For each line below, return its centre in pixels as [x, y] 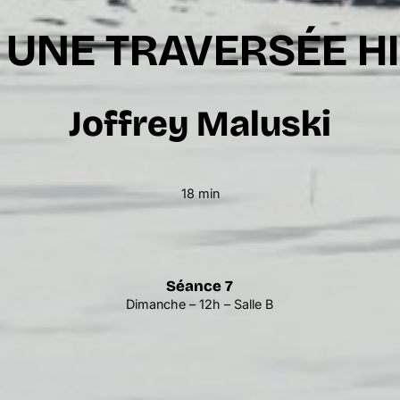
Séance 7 [200, 286]
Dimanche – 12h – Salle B [200, 304]
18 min [200, 194]
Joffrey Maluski [200, 124]
